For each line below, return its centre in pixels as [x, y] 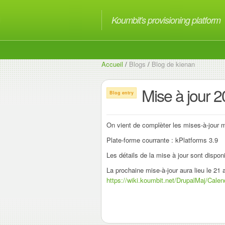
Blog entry [122, 92]
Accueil [112, 64]
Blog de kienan [173, 64]
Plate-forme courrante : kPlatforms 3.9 [162, 140]
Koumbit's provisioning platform [166, 20]
